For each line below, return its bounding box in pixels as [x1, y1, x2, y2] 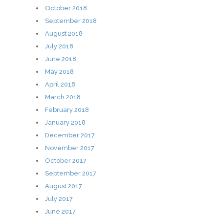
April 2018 [45, 81, 75, 88]
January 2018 [45, 119, 86, 126]
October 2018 [45, 4, 87, 12]
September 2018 [45, 17, 97, 24]
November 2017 [45, 144, 94, 152]
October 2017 [45, 157, 87, 164]
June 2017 [45, 208, 76, 215]
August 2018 [45, 30, 83, 37]
